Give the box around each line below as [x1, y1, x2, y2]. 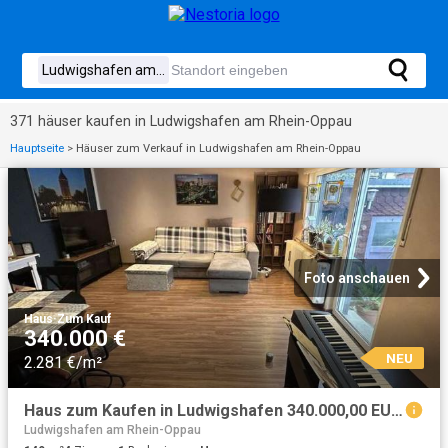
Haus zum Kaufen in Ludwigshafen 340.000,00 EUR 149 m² [391, 401, 403, 420]
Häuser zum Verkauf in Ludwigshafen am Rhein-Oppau [76, 142, 361, 155]
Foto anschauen [304, 270, 410, 286]
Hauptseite [10, 142, 64, 155]
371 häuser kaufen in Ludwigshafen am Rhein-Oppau [10, 113, 352, 130]
